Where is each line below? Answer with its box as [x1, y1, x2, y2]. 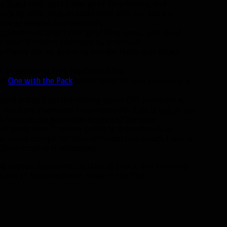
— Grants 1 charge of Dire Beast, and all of [24, 28, 181, 38]
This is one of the [132, 105, 195, 115]
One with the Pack [8, 76, 72, 86]
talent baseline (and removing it [72, 76, 191, 86]
